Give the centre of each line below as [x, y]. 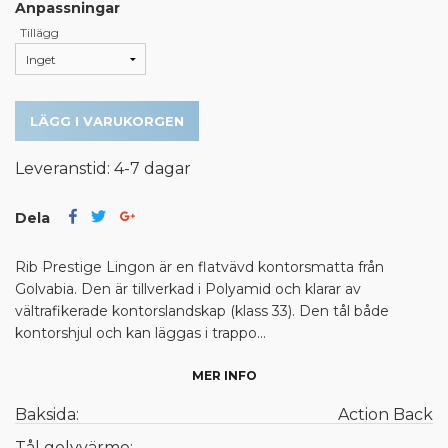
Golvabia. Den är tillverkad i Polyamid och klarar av [188, 289]
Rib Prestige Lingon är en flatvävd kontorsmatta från [199, 267]
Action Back [385, 415]
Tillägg [39, 33]
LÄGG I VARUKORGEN [107, 121]
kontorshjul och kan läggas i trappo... [140, 333]
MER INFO [224, 376]
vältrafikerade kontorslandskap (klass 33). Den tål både [202, 311]
